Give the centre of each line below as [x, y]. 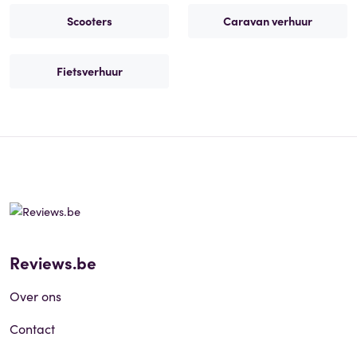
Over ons [35, 295]
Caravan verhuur [268, 20]
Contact [32, 328]
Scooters [89, 20]
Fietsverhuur [89, 71]
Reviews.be [53, 262]
